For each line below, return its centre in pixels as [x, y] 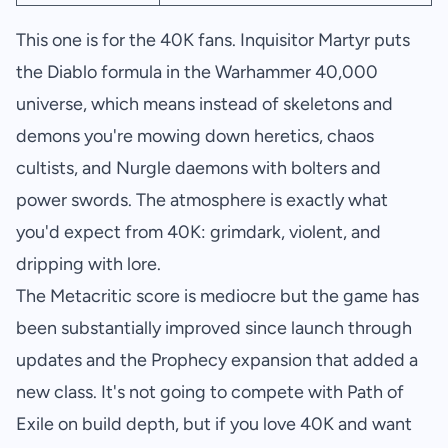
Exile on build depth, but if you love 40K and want [214, 424]
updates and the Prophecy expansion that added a [217, 360]
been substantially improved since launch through [214, 328]
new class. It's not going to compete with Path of [210, 392]
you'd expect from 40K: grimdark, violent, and [198, 232]
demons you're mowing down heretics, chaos [195, 136]
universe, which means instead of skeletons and [204, 104]
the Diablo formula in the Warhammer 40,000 [197, 72]
